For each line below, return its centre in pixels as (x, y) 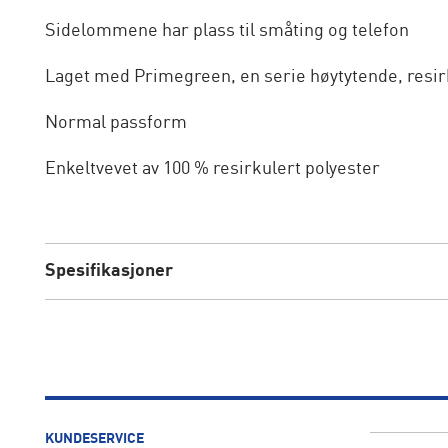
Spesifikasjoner (108, 271)
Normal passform (115, 123)
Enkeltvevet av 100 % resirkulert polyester (212, 169)
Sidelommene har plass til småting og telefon (226, 31)
